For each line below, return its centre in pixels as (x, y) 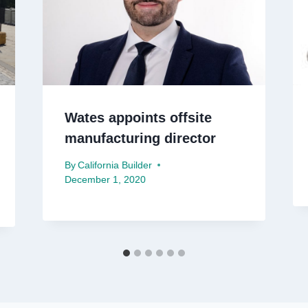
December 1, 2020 (105, 179)
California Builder (114, 165)
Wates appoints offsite (138, 118)
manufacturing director (140, 139)
